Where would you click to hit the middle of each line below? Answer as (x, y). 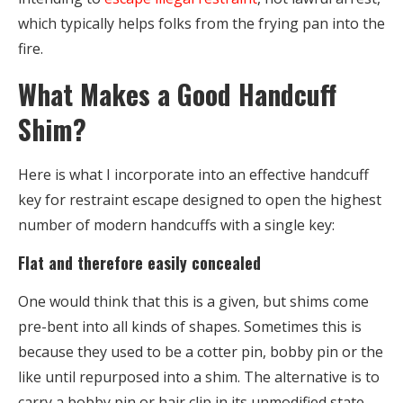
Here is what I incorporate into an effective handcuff (193, 174)
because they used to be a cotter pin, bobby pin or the (201, 351)
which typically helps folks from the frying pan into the (201, 23)
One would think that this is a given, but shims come (193, 301)
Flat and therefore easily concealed (139, 262)
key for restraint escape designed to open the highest (200, 199)
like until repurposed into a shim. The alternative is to (199, 376)
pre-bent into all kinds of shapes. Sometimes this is (190, 326)
